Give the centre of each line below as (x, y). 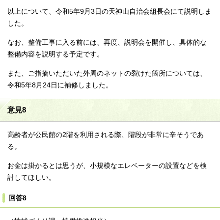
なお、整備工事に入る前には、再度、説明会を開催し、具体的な (107, 43)
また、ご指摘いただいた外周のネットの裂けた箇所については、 (107, 74)
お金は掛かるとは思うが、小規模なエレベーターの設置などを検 (107, 166)
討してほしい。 (31, 178)
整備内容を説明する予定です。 (55, 55)
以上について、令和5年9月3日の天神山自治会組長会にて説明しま (110, 12)
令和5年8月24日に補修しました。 (60, 85)
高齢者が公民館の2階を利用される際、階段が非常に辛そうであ (106, 135)
